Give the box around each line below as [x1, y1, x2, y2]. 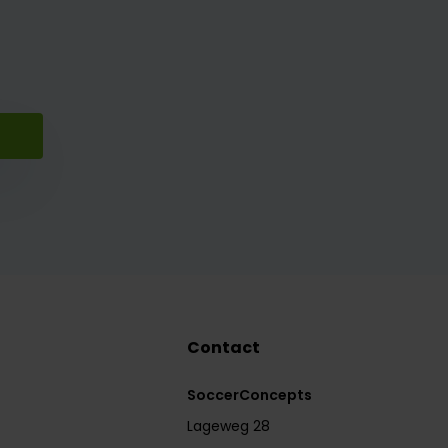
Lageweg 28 [187, 415, 271, 436]
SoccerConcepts [187, 384, 313, 405]
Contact [187, 335, 261, 359]
